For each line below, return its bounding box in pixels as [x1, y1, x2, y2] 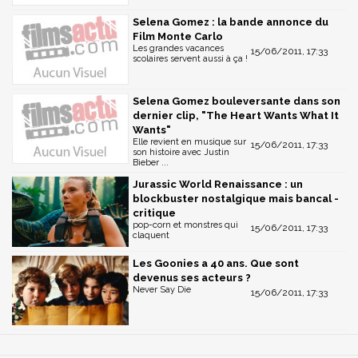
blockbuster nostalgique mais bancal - [133, 192, 339, 205]
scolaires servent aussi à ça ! [133, 54, 248, 65]
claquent [133, 229, 169, 241]
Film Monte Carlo [133, 30, 223, 43]
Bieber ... [133, 157, 169, 168]
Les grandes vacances [133, 43, 224, 54]
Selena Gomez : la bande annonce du [133, 16, 328, 29]
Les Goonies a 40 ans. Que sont [133, 257, 299, 269]
